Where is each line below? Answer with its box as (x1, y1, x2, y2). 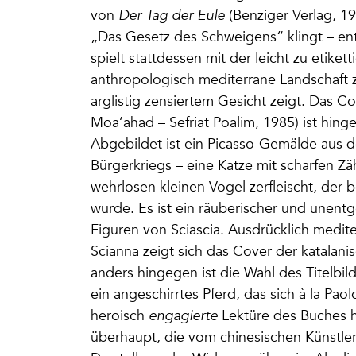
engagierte (149, 307, 222, 324)
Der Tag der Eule (118, 6, 225, 24)
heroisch (91, 307, 149, 324)
